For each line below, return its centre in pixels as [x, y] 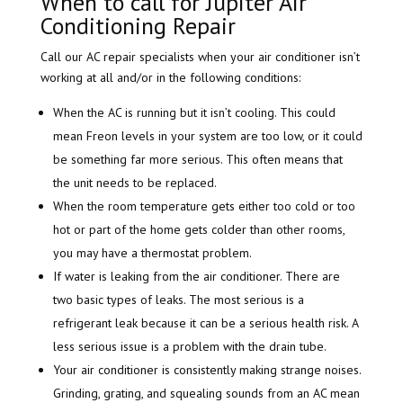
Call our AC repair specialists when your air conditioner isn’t [200, 57]
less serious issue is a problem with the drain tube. [189, 347]
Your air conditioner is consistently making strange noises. [206, 370]
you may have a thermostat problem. [152, 253]
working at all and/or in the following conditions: [170, 78]
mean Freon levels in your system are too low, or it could [207, 136]
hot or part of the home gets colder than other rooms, [198, 230]
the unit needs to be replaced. [134, 183]
